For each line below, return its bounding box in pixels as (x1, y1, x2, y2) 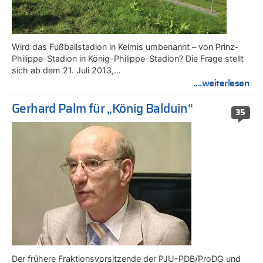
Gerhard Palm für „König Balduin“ (12, 103, 193, 116)
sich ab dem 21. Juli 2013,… (12, 65, 121, 76)
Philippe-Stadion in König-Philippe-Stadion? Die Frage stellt (12, 53, 244, 64)
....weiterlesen (193, 79, 250, 89)
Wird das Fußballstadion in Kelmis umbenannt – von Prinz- (12, 42, 239, 52)
